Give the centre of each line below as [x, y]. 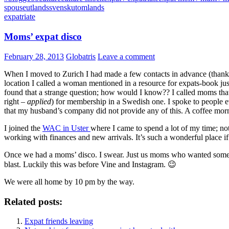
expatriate [20, 17]
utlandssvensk [49, 8]
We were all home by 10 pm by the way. [69, 181]
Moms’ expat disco [43, 37]
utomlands [88, 8]
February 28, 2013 [34, 56]
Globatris [81, 56]
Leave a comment [126, 56]
